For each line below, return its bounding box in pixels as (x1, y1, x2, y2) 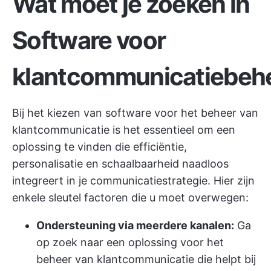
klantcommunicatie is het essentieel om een (12, 123, 235, 136)
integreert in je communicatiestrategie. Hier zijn (12, 174, 255, 187)
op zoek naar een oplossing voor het (36, 236, 224, 249)
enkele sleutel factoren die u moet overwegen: (12, 191, 249, 204)
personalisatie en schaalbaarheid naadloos (12, 157, 229, 170)
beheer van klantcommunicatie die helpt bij (36, 253, 256, 266)
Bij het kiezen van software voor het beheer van (12, 106, 258, 119)
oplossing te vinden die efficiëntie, (12, 140, 187, 153)
